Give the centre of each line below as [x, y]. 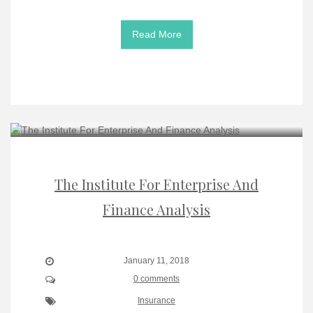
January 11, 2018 [156, 260]
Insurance [156, 300]
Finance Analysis [156, 209]
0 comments [156, 278]
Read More [156, 34]
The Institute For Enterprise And [156, 184]
